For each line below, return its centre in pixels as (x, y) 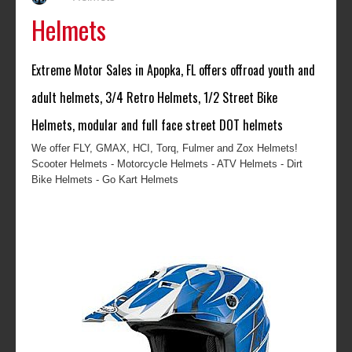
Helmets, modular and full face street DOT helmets (157, 125)
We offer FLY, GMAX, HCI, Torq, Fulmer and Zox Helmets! (165, 148)
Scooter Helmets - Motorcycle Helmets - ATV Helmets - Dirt (167, 164)
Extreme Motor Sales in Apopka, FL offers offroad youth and (173, 70)
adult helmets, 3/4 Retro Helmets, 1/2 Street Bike (154, 98)
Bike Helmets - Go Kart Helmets (105, 180)
